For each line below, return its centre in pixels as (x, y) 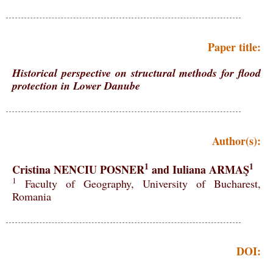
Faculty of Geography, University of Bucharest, (139, 183)
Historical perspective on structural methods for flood (136, 73)
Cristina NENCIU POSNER (78, 169)
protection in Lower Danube (76, 86)
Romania (32, 196)
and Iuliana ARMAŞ (199, 169)
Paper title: (234, 47)
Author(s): (236, 140)
